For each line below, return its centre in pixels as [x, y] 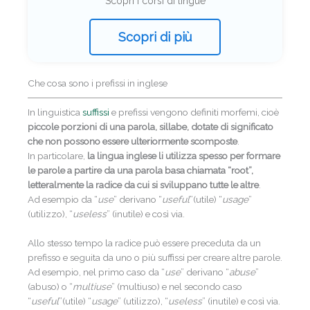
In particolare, [57, 156]
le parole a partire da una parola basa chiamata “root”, [140, 171]
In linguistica [55, 112]
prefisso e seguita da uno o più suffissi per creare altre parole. [155, 258]
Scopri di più [155, 37]
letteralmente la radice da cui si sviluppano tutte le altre [143, 185]
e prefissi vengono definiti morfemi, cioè [195, 112]
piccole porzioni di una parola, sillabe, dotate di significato [151, 127]
